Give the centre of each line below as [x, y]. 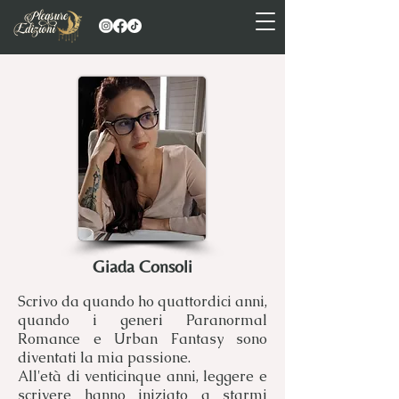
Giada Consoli [142, 266]
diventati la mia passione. [104, 358]
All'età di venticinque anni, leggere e [142, 376]
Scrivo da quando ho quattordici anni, [142, 301]
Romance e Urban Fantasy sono [142, 339]
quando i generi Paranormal [142, 320]
